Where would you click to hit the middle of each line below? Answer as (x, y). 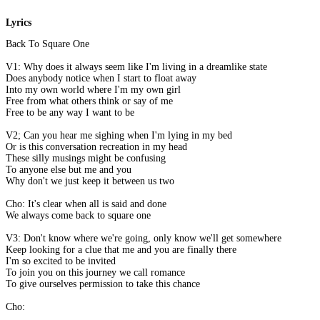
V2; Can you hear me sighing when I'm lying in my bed (119, 136)
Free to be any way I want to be (70, 113)
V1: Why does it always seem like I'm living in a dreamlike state (136, 67)
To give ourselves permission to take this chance (103, 284)
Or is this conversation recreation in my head (96, 147)
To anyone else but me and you (69, 170)
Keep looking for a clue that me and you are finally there (121, 250)
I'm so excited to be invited (61, 261)
